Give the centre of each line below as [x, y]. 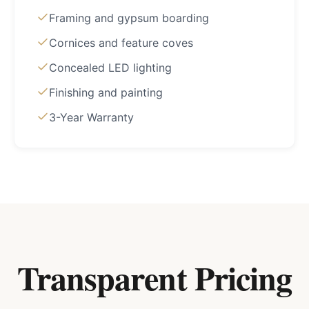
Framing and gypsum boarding [129, 18]
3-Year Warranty [91, 117]
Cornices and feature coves [121, 43]
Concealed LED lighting [110, 68]
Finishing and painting [106, 92]
